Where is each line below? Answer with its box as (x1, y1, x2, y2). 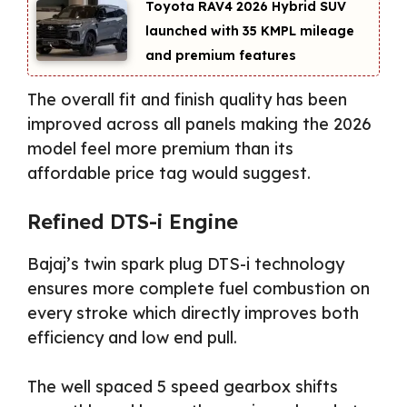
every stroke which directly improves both (27, 302, 359, 323)
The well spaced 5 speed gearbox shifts (27, 375, 338, 397)
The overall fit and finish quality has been (27, 88, 347, 110)
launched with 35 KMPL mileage (145, 23, 354, 40)
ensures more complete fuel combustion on (27, 277, 370, 299)
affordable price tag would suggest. (27, 162, 311, 184)
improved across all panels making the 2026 (27, 113, 372, 134)
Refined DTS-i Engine (27, 208, 238, 234)
